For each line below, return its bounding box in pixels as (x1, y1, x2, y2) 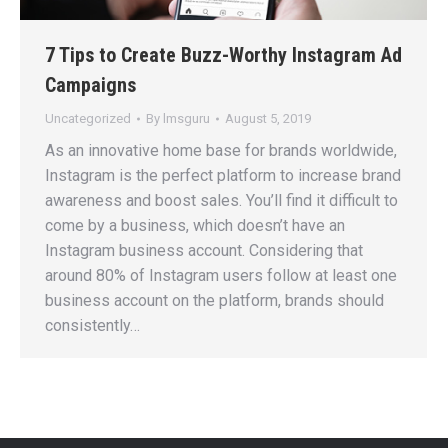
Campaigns (45, 73, 136, 98)
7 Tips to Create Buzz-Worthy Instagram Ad (45, 43, 402, 68)
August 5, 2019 (225, 111, 311, 127)
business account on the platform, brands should (45, 291, 384, 311)
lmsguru (163, 111, 210, 127)
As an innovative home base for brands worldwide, (45, 141, 397, 161)
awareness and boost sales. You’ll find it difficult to (45, 191, 398, 211)
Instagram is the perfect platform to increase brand (45, 166, 401, 186)
